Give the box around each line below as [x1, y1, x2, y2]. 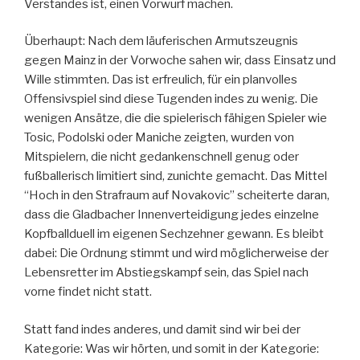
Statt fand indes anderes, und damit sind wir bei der [24, 321, 301, 337]
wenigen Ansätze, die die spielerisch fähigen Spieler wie [24, 111, 327, 126]
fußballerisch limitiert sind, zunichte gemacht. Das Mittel [24, 169, 327, 184]
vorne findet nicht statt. [24, 284, 152, 300]
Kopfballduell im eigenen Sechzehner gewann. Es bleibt [24, 227, 324, 242]
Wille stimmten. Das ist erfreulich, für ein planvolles [24, 72, 297, 88]
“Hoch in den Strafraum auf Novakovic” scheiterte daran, [24, 188, 329, 203]
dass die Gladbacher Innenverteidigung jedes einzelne [24, 207, 319, 223]
